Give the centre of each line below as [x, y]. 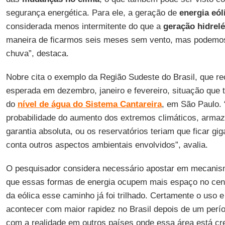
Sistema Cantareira [123, 104]
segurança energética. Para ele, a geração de [92, 13]
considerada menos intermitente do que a [84, 26]
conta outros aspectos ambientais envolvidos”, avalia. [107, 145]
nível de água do [50, 104]
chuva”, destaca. [37, 53]
